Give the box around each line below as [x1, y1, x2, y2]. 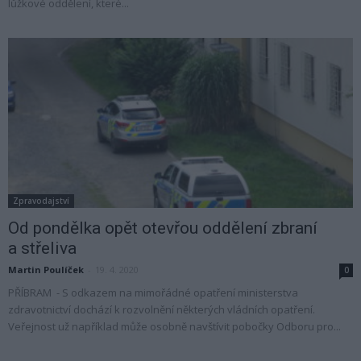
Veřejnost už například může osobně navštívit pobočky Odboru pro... [8, 319, 341, 334]
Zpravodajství [13, 195, 69, 207]
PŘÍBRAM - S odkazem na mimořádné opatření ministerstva [8, 285, 298, 301]
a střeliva [8, 239, 77, 259]
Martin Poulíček [8, 263, 84, 276]
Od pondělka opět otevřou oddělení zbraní [8, 218, 317, 239]
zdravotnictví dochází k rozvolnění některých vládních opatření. [8, 302, 315, 317]
